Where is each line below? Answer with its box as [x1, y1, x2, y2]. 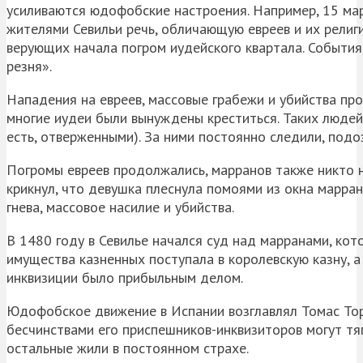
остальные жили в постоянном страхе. [6, 338, 249, 357]
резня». [6, 56, 52, 75]
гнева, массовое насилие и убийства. [6, 197, 234, 216]
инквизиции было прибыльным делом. [6, 267, 243, 287]
